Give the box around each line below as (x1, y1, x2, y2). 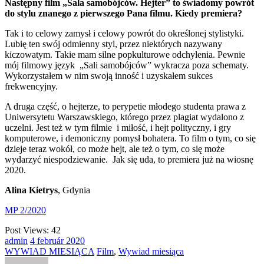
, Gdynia (58, 185, 90, 196)
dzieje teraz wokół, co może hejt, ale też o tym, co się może (5, 144, 225, 154)
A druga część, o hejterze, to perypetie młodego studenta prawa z (5, 101, 246, 112)
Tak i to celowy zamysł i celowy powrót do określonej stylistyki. (5, 28, 244, 39)
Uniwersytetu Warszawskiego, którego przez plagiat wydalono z (5, 112, 244, 123)
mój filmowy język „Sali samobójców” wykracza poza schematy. (5, 60, 249, 71)
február (37, 236, 66, 246)
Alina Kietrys (5, 185, 58, 196)
